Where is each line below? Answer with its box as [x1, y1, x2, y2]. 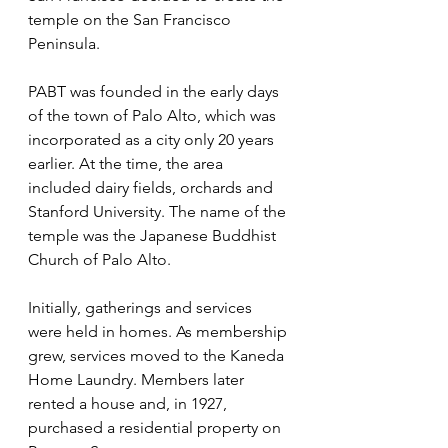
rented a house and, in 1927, [28, 393, 231, 413]
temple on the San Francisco [28, 9, 235, 29]
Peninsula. [28, 33, 100, 53]
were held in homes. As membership [28, 321, 291, 341]
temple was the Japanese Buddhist [28, 225, 280, 245]
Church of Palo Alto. [28, 249, 171, 269]
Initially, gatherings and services [28, 297, 256, 317]
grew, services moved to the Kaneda [28, 345, 288, 365]
